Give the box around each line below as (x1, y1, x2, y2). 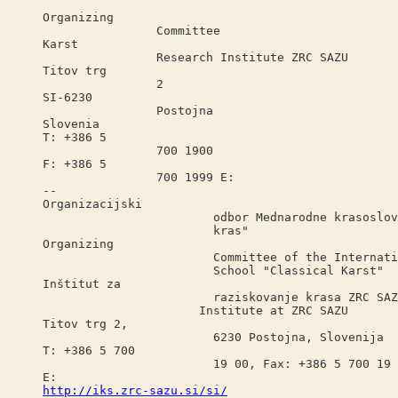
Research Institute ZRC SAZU (43, 51, 348, 64)
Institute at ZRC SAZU (43, 304, 348, 317)
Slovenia (43, 117, 99, 131)
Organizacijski (43, 197, 142, 211)
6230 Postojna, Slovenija (43, 330, 384, 344)
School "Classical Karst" (43, 264, 384, 277)
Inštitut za (43, 277, 121, 291)
